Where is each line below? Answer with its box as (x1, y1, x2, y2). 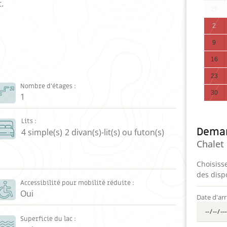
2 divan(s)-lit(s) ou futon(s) (64, 126, 164, 138)
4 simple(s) (21, 126, 62, 138)
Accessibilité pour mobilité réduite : (20, 178, 134, 187)
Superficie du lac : (20, 215, 76, 223)
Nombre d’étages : (20, 82, 76, 90)
